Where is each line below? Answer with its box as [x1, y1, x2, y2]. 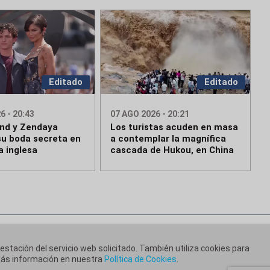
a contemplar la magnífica [110, 133, 227, 145]
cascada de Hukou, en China [110, 145, 234, 156]
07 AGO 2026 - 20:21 [110, 109, 190, 119]
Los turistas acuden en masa [110, 122, 239, 133]
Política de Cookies [104, 254, 177, 264]
